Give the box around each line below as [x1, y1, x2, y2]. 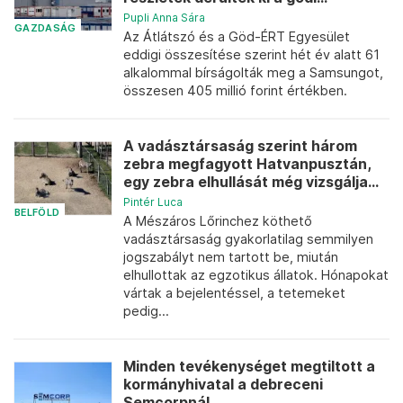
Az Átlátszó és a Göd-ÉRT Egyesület [123, 29, 350, 44]
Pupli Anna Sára [123, 11, 205, 24]
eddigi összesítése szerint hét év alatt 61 [123, 47, 380, 62]
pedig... [123, 303, 169, 318]
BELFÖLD [14, 206, 60, 219]
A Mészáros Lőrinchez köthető [123, 213, 312, 228]
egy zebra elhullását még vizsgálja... [123, 174, 379, 191]
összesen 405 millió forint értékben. [123, 83, 347, 98]
